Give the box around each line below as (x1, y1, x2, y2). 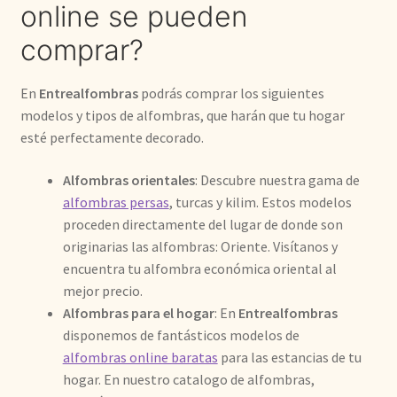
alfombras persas (62, 192, 169, 211)
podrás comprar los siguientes (137, 84, 324, 102)
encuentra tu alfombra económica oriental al (62, 259, 337, 277)
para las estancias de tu (217, 347, 362, 366)
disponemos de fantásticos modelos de (62, 325, 300, 344)
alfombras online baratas (62, 347, 218, 366)
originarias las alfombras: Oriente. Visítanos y (62, 237, 338, 255)
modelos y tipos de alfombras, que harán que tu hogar (19, 106, 345, 124)
